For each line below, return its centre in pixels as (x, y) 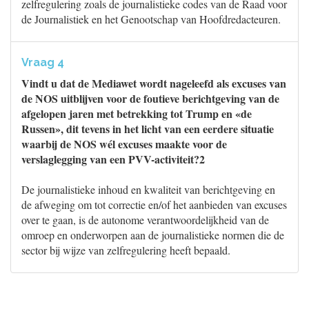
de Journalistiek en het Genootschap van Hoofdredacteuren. (151, 19)
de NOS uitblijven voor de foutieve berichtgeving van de (150, 98)
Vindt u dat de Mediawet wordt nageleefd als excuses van (154, 83)
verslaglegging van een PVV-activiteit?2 (113, 159)
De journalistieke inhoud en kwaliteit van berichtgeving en (148, 189)
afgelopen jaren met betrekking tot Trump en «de (137, 113)
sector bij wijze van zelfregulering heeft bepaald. (126, 250)
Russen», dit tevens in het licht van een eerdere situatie (148, 129)
